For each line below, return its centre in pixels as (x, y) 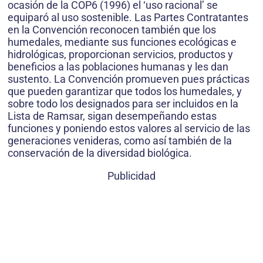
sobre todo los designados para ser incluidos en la (123, 103)
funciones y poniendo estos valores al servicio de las (129, 128)
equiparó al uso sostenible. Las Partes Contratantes (128, 17)
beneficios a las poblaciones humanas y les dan (118, 66)
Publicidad (131, 176)
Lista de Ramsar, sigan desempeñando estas (112, 116)
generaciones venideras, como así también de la (120, 140)
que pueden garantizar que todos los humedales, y (125, 91)
